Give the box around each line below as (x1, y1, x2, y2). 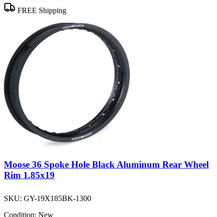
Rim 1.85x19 (4, 170, 55, 181)
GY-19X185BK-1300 (24, 194, 91, 202)
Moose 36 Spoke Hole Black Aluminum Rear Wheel (4, 159, 209, 170)
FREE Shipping (15, 6, 66, 15)
